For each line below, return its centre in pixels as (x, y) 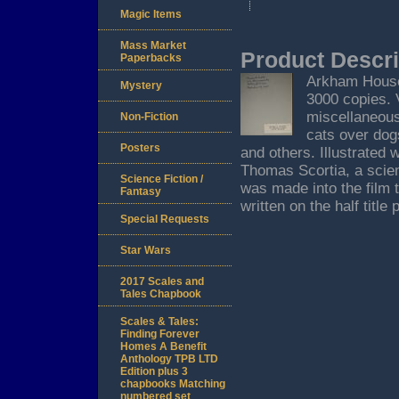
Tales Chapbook (161, 294)
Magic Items (151, 15)
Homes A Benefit (163, 347)
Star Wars (146, 251)
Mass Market (153, 46)
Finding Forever (160, 334)
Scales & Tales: (159, 322)
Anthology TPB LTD (169, 359)
